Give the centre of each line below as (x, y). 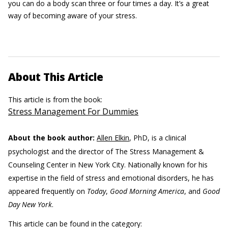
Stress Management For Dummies (73, 112)
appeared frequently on (48, 191)
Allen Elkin (113, 138)
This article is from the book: (56, 100)
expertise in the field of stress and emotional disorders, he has (111, 178)
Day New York (30, 205)
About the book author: (51, 138)
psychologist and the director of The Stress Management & (106, 152)
